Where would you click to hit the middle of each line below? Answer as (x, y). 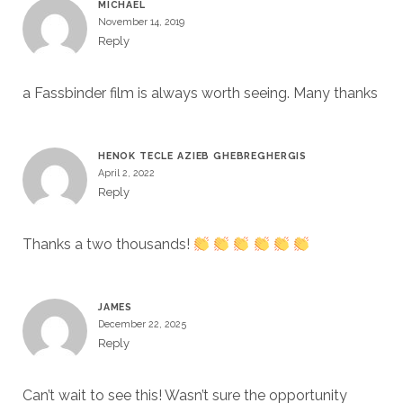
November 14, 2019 (141, 22)
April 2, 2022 (126, 173)
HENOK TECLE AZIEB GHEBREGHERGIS (202, 156)
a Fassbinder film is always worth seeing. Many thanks (200, 94)
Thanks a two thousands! (107, 245)
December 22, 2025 (142, 324)
